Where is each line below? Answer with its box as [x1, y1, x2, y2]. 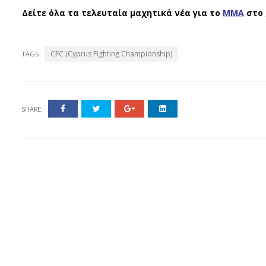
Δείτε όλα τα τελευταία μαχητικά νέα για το [22, 7, 220, 18]
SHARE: [22, 104, 43, 113]
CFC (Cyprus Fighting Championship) [50, 49, 172, 59]
